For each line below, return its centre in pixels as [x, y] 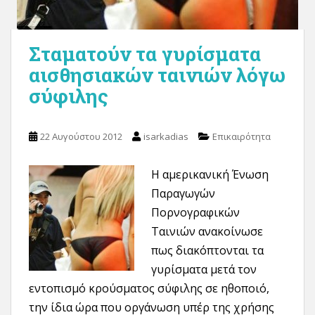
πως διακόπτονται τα [207, 250]
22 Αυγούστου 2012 [81, 136]
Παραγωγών [183, 193]
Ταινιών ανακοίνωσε [207, 231]
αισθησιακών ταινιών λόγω [157, 75]
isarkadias [166, 136]
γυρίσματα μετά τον [204, 269]
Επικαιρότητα [242, 136]
